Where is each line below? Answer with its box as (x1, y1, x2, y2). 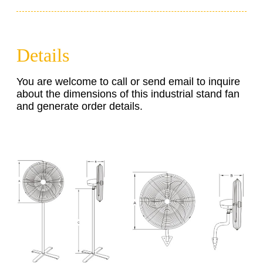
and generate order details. (16, 100, 143, 113)
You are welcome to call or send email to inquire (16, 76, 240, 88)
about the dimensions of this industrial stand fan (16, 88, 240, 100)
